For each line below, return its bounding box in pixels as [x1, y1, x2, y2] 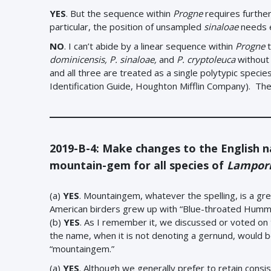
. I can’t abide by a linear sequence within [64, 40, 235, 52]
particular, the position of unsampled [50, 21, 204, 33]
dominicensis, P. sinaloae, [50, 53, 159, 65]
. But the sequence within [66, 7, 173, 19]
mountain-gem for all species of [50, 158, 227, 172]
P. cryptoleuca [177, 53, 235, 65]
